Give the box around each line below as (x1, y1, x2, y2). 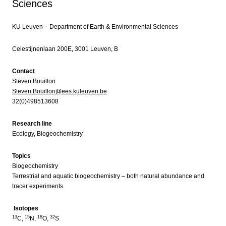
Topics (12, 152, 31, 159)
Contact (12, 68, 35, 75)
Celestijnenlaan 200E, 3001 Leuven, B (12, 45, 118, 52)
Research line (12, 120, 52, 127)
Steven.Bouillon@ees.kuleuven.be (12, 88, 107, 95)
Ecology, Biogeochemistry (12, 130, 83, 137)
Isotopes (12, 205, 38, 212)
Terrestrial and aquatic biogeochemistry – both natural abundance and (12, 173, 204, 180)
